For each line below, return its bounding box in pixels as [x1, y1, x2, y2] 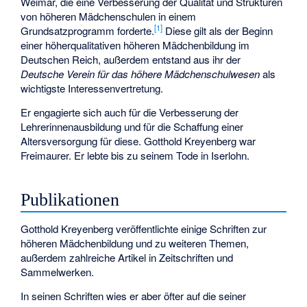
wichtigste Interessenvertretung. [21, 81, 164, 96]
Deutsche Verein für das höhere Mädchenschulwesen [21, 66, 260, 82]
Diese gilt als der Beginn [162, 23, 273, 38]
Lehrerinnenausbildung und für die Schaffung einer [21, 119, 244, 134]
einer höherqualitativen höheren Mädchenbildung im [21, 38, 250, 53]
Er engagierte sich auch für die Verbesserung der [21, 104, 239, 119]
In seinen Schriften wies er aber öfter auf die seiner [21, 288, 247, 303]
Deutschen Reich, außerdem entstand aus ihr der [21, 52, 241, 67]
